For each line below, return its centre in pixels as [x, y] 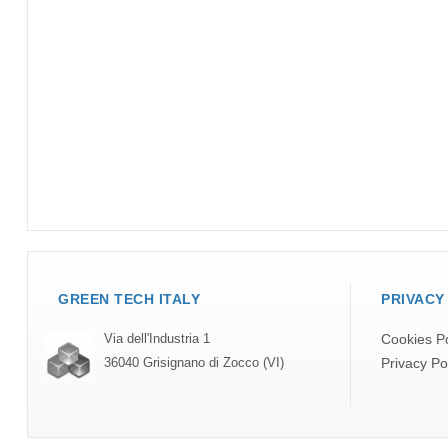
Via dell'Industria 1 [157, 339]
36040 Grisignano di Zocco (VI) [194, 363]
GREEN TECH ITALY [129, 299]
